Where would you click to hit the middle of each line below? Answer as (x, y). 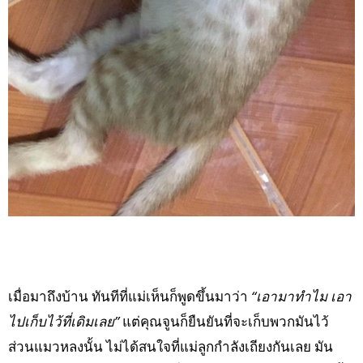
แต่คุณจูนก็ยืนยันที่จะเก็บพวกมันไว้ (224, 322)
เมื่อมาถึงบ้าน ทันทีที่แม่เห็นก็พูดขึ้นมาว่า (130, 297)
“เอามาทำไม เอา (301, 297)
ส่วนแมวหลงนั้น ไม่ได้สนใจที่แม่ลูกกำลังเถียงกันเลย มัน (171, 347)
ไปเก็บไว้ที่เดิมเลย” (64, 322)
